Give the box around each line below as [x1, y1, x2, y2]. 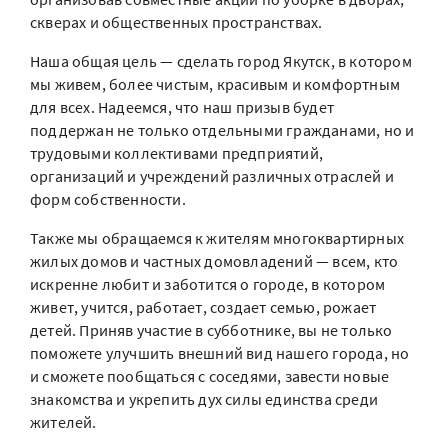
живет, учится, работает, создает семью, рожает [30, 297, 377, 317]
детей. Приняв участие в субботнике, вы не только [30, 320, 393, 340]
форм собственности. [30, 189, 186, 209]
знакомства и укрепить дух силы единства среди [30, 389, 379, 409]
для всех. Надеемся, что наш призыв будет [30, 97, 334, 117]
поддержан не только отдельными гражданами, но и [30, 120, 415, 140]
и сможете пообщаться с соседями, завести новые [30, 366, 390, 386]
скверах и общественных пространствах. [30, 12, 323, 32]
